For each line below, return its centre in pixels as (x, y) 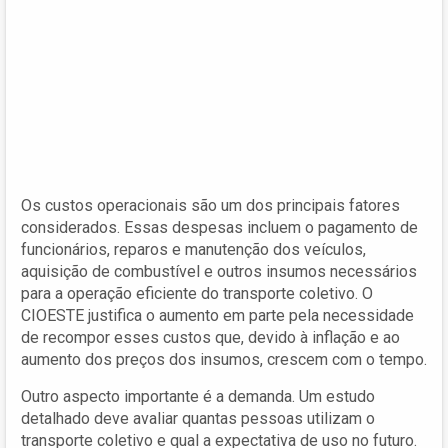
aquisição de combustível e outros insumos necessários (219, 271)
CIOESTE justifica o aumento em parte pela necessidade (217, 315)
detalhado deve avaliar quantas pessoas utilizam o (198, 418)
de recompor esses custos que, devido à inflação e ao (210, 337)
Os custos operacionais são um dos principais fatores (210, 205)
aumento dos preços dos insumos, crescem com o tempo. (224, 359)
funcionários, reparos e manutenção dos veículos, (193, 249)
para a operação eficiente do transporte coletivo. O (197, 293)
